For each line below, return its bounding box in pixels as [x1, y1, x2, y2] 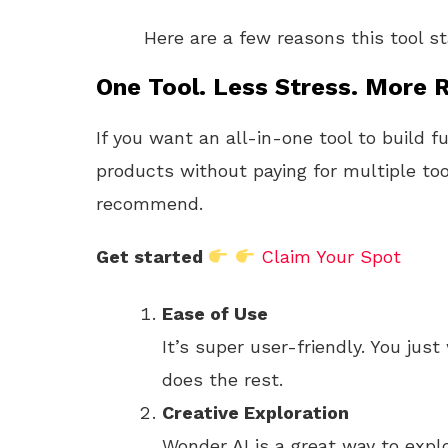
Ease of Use [162, 303, 268, 324]
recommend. [96, 193, 203, 214]
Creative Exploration [162, 402, 349, 423]
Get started [96, 246, 208, 267]
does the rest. [162, 369, 283, 390]
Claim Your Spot [261, 246, 401, 267]
